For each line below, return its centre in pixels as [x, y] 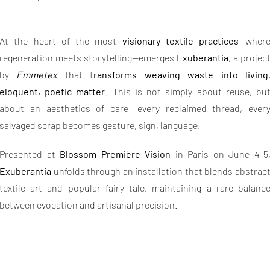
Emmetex [37, 74]
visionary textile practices [180, 41]
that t [76, 74]
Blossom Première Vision [115, 154]
